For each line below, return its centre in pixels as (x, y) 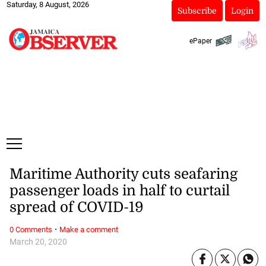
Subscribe (197, 11)
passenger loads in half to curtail (119, 191)
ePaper (200, 41)
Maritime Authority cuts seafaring (123, 174)
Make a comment (88, 229)
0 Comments (31, 229)
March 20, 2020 (38, 242)
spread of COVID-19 (76, 208)
